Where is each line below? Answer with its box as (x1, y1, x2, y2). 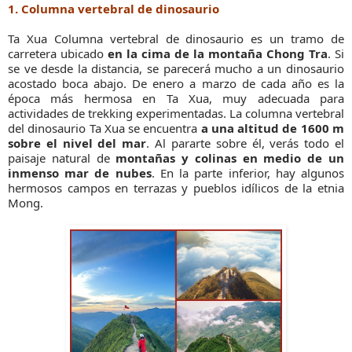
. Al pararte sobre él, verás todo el (146, 135, 345, 152)
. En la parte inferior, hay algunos (151, 165, 345, 181)
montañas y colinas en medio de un (115, 150, 345, 167)
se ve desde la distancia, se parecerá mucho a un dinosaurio (8, 60, 344, 77)
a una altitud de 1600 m (200, 120, 345, 137)
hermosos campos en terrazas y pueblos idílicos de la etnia (8, 180, 344, 196)
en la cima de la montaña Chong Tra (108, 46, 328, 62)
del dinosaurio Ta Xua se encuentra (8, 120, 201, 137)
